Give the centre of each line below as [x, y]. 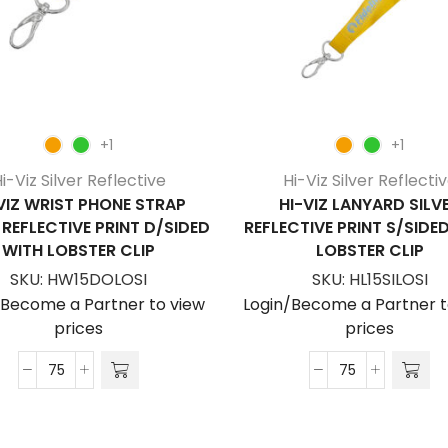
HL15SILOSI [388, 280]
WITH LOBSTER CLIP [78, 251]
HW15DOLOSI [97, 280]
